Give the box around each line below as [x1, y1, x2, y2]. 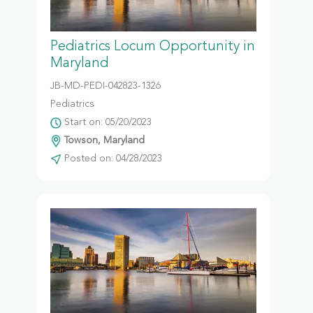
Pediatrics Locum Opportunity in [50, 40, 255, 54]
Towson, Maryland [61, 136, 145, 145]
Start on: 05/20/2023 [61, 117, 152, 127]
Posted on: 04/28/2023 [61, 154, 162, 163]
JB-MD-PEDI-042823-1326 [50, 81, 166, 91]
